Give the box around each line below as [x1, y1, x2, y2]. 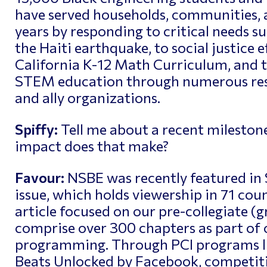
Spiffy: [14, 120, 58, 138]
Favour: [14, 168, 64, 186]
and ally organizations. [14, 89, 160, 107]
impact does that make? [14, 136, 169, 154]
